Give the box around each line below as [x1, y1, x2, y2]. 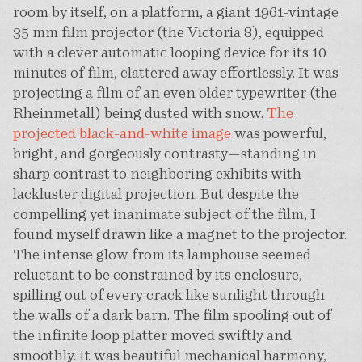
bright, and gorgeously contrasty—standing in [12, 145, 317, 162]
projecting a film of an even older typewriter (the [12, 85, 337, 101]
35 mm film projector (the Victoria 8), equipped [12, 24, 324, 40]
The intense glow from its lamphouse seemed [12, 246, 311, 263]
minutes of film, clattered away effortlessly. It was [12, 65, 339, 81]
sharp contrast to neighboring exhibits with [12, 166, 301, 182]
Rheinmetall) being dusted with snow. [12, 105, 267, 121]
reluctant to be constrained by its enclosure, [12, 267, 302, 283]
